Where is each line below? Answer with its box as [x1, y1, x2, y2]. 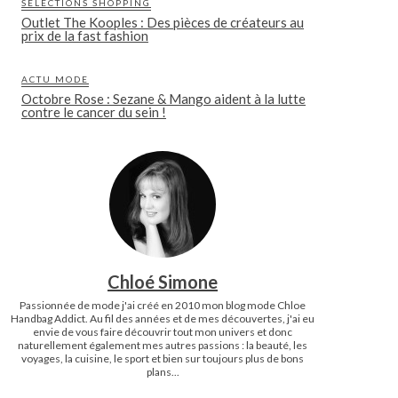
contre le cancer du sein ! [21, 104, 166, 120]
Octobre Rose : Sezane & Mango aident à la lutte [21, 91, 306, 107]
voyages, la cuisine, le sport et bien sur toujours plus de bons [21, 352, 304, 365]
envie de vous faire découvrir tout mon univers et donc [33, 325, 292, 338]
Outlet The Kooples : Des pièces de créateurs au [21, 14, 304, 30]
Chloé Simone [107, 271, 218, 292]
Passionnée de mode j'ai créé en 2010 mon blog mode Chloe [20, 298, 306, 312]
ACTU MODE [21, 74, 89, 84]
